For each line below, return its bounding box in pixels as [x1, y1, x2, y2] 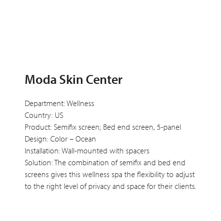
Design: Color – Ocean [25, 133, 96, 144]
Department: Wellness [25, 98, 94, 108]
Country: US [25, 110, 63, 120]
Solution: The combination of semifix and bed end [25, 157, 185, 167]
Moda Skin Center [25, 71, 122, 87]
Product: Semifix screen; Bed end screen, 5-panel [25, 121, 181, 132]
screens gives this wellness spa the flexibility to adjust [25, 169, 195, 179]
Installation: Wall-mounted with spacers [25, 145, 149, 155]
